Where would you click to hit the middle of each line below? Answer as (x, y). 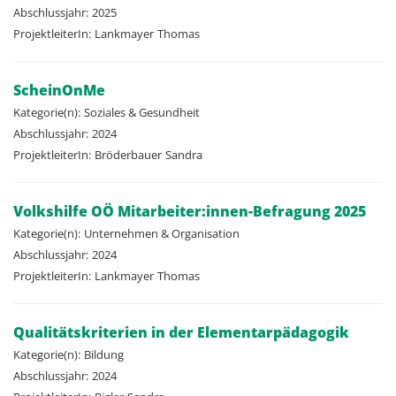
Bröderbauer (128, 155)
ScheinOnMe (59, 91)
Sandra (184, 155)
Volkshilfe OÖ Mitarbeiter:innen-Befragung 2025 (190, 212)
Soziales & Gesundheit (142, 113)
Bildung (104, 355)
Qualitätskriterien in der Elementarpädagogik (181, 333)
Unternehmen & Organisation (162, 234)
